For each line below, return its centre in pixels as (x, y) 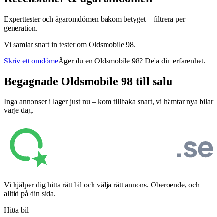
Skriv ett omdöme (31, 61)
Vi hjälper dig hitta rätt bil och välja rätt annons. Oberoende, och (102, 185)
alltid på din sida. (30, 194)
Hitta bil (16, 210)
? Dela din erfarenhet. (172, 61)
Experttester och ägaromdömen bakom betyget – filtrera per (94, 19)
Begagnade (32, 81)
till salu (153, 81)
